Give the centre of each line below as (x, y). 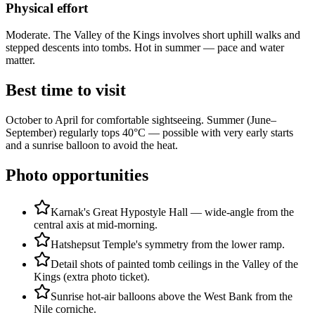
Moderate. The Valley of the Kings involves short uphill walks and (153, 35)
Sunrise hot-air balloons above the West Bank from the (172, 297)
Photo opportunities (77, 175)
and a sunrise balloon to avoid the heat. (92, 146)
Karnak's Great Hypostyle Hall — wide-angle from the (172, 212)
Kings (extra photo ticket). (92, 277)
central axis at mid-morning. (96, 225)
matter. (20, 60)
